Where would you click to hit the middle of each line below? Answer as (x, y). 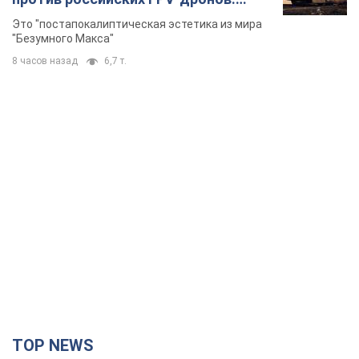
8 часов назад (45, 61)
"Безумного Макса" (63, 39)
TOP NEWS (58, 346)
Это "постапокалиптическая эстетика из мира (137, 24)
